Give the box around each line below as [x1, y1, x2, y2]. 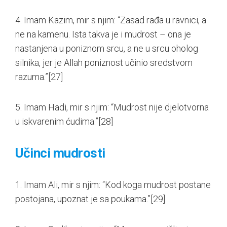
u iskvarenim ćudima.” [15, 116, 98, 127]
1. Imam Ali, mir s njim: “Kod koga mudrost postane [15, 179, 211, 190]
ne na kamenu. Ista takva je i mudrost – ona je [15, 28, 191, 40]
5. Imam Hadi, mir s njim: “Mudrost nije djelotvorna [15, 101, 209, 112]
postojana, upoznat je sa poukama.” [15, 193, 150, 204]
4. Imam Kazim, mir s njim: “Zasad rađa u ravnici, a [15, 14, 206, 25]
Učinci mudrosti [15, 145, 105, 161]
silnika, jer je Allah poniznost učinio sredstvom [15, 57, 193, 68]
